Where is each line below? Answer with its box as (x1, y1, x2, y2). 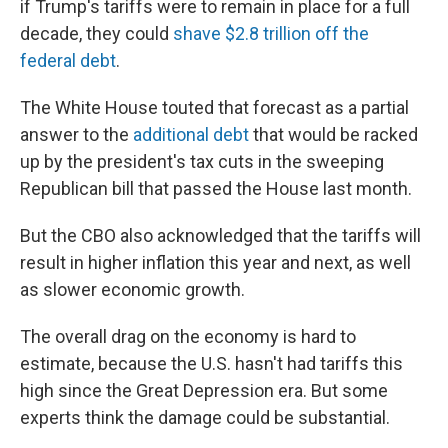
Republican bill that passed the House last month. (20, 178, 412, 199)
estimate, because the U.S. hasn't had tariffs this (20, 353, 403, 374)
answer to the (20, 124, 133, 145)
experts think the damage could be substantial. (20, 407, 390, 428)
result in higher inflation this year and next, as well (20, 252, 411, 273)
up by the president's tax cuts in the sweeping (20, 151, 384, 172)
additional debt (133, 124, 249, 145)
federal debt (20, 50, 116, 71)
